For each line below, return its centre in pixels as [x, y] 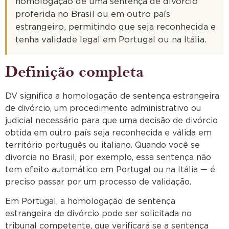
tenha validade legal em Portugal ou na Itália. [111, 40]
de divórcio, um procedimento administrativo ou [103, 108]
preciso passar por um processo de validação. [98, 182]
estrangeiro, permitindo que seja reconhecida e [116, 27]
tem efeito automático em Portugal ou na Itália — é [110, 169]
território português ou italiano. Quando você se [102, 145]
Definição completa [74, 72]
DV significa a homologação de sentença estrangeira [112, 96]
